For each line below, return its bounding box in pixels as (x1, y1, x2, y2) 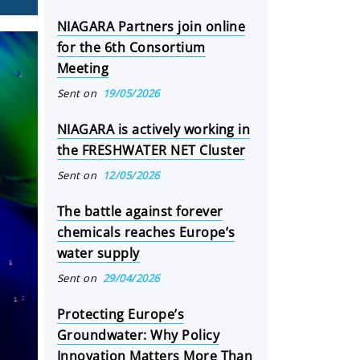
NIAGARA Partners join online (57, 18, 246, 35)
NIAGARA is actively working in (57, 121, 251, 138)
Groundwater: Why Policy (57, 326, 220, 344)
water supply (57, 244, 140, 262)
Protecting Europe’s (57, 305, 185, 323)
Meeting (57, 59, 109, 77)
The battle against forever (57, 202, 223, 220)
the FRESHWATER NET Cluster (57, 141, 246, 159)
